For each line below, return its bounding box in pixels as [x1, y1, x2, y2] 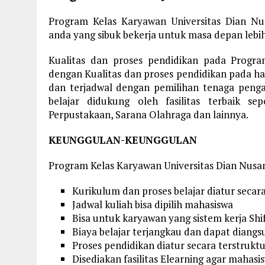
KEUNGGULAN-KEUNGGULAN [49, 132, 197, 147]
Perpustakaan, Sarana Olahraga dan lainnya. [49, 107, 248, 121]
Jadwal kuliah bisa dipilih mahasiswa [72, 197, 233, 211]
